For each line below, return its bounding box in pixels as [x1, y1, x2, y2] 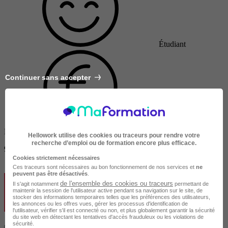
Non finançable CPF [4, 127, 70, 136]
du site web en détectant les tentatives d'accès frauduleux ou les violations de [13, 213, 204, 220]
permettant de [173, 180, 209, 187]
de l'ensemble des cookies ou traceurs [60, 179, 173, 187]
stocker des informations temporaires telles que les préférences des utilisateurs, [13, 193, 210, 200]
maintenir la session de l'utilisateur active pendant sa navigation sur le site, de [13, 187, 203, 193]
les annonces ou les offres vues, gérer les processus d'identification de [13, 200, 188, 207]
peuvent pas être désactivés [13, 170, 88, 177]
